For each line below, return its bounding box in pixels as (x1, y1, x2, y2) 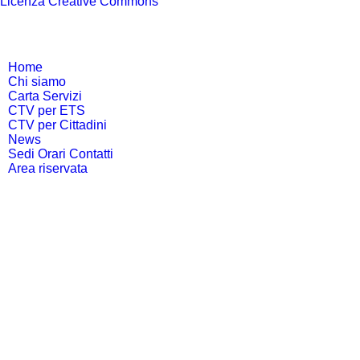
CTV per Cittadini (8, 117, 107, 132)
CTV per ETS (8, 103, 85, 117)
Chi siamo (8, 74, 66, 88)
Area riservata (8, 161, 88, 175)
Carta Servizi (8, 88, 82, 103)
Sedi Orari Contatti (8, 146, 113, 161)
